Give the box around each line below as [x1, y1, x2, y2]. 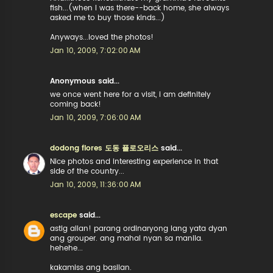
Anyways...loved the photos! [50, 34, 154, 41]
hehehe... [50, 244, 83, 252]
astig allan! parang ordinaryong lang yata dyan [50, 225, 228, 232]
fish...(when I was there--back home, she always [50, 4, 230, 12]
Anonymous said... [50, 77, 120, 85]
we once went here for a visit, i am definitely [50, 91, 211, 98]
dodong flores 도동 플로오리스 [50, 144, 159, 152]
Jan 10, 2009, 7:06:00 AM [50, 114, 141, 121]
